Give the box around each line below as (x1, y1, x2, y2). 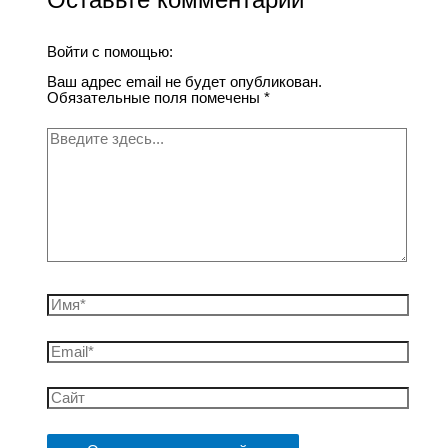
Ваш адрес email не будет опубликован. (47, 74, 323, 91)
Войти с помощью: (47, 43, 178, 60)
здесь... (46, 143, 99, 160)
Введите (46, 127, 105, 144)
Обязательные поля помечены (47, 90, 265, 107)
